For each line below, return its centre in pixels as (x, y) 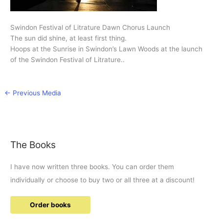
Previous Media (36, 93)
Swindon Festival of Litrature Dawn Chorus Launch (90, 28)
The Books (33, 145)
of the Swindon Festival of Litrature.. (68, 60)
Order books (51, 205)
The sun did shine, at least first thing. (69, 38)
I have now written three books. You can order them (92, 166)
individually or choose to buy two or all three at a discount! (103, 180)
